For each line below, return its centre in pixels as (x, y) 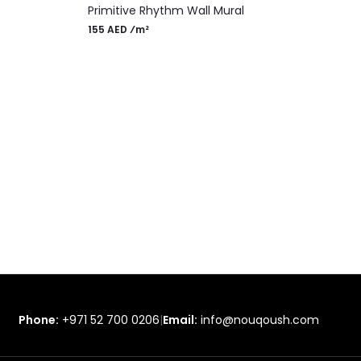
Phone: (39, 320)
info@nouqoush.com (260, 320)
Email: (180, 320)
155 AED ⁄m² (118, 30)
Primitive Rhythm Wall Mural (166, 10)
